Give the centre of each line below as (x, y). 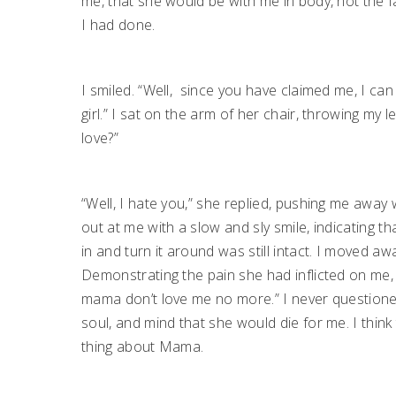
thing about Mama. (143, 346)
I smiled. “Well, (127, 90)
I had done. (118, 24)
